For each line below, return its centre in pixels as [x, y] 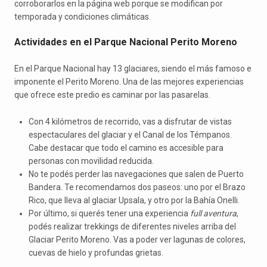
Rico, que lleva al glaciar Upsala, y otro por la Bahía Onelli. [134, 200]
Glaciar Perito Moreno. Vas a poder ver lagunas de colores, [137, 239]
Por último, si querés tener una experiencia [109, 213]
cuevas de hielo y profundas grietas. [96, 252]
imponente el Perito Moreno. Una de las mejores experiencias [129, 82]
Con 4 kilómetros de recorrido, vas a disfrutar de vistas [130, 121]
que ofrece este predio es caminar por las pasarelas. [112, 95]
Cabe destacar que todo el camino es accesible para [126, 148]
